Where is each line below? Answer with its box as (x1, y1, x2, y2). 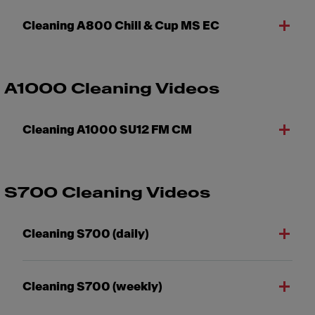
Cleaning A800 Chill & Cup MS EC (22, 20, 219, 32)
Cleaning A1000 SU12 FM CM (22, 124, 192, 136)
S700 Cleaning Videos (4, 186, 211, 200)
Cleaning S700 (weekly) (22, 281, 162, 292)
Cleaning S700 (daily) (22, 228, 149, 240)
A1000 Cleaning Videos (4, 82, 219, 96)
